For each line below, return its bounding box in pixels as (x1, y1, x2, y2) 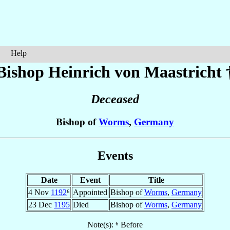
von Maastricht (114, 63, 222, 81)
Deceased (91, 92, 139, 106)
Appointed (73, 187, 107, 197)
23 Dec (28, 200, 54, 209)
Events (97, 148, 133, 162)
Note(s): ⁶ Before (87, 220, 143, 229)
